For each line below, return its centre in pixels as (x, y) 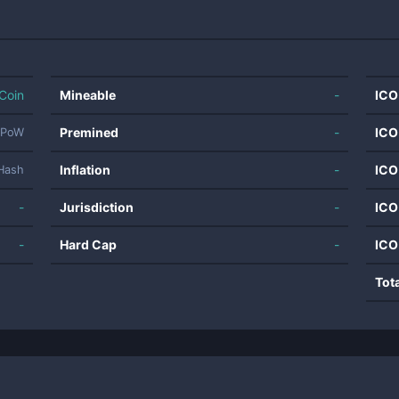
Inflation (85, 170)
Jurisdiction (97, 207)
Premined (90, 132)
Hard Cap (89, 244)
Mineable (88, 95)
